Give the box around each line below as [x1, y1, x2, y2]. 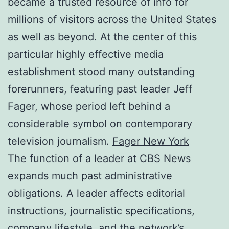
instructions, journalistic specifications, [8, 204, 195, 217]
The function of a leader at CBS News [8, 152, 191, 165]
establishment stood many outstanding [8, 65, 195, 78]
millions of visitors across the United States [8, 13, 216, 26]
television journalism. [8, 134, 112, 147]
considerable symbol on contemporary [8, 117, 192, 130]
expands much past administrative [8, 169, 172, 182]
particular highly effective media [8, 48, 164, 60]
